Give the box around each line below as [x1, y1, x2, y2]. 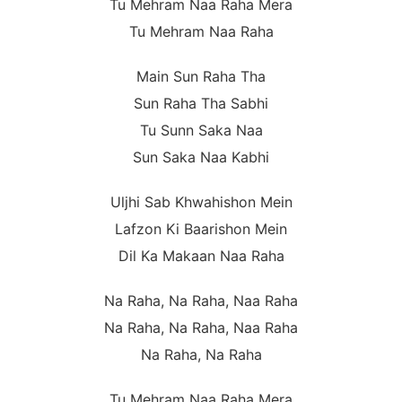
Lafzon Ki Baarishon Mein [115, 220, 287, 239]
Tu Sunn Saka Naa [139, 121, 263, 140]
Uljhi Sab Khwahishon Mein [109, 193, 293, 212]
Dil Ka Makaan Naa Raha [118, 247, 284, 266]
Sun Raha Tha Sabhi [134, 94, 268, 113]
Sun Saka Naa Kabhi [133, 148, 269, 167]
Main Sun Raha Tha [136, 67, 266, 86]
